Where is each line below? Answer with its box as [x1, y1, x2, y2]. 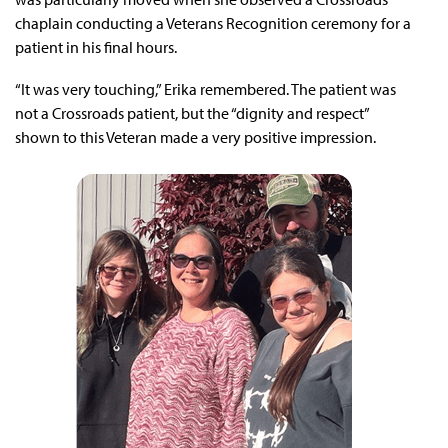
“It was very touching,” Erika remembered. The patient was [15, 78, 396, 99]
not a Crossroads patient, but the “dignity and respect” [15, 102, 369, 123]
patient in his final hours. [15, 36, 177, 57]
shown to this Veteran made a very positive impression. [15, 126, 379, 147]
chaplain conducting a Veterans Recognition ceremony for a [15, 12, 411, 33]
